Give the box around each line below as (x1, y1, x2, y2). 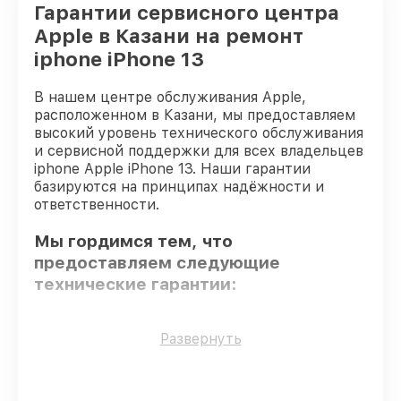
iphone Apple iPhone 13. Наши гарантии (34, 160, 311, 177)
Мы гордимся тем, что (34, 230, 233, 252)
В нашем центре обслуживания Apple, (34, 89, 306, 106)
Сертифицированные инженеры (70, 380, 310, 397)
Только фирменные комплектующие (70, 326, 345, 344)
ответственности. (34, 196, 159, 213)
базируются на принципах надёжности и (34, 178, 324, 195)
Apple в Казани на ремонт (34, 24, 303, 47)
